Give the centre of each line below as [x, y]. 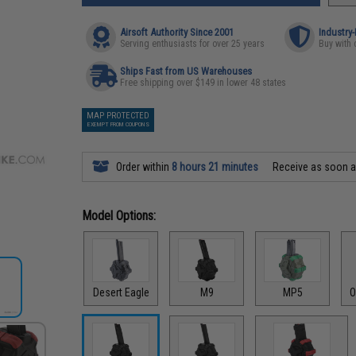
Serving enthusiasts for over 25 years [193, 44]
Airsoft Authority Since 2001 [177, 32]
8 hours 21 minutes [215, 167]
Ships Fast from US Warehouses [186, 71]
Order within [143, 167]
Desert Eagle [121, 292]
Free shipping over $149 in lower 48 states [203, 83]
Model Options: [119, 216]
